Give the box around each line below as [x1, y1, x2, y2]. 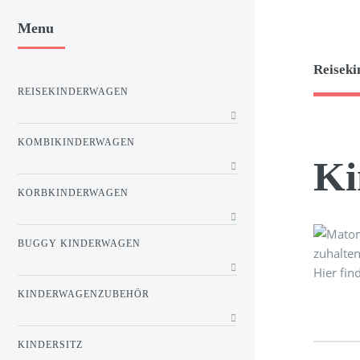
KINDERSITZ [18, 338, 83, 350]
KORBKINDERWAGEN [18, 186, 129, 198]
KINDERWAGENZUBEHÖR [18, 288, 149, 300]
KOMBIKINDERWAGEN [18, 137, 135, 149]
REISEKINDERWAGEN [18, 86, 129, 98]
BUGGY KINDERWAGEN [18, 237, 141, 249]
